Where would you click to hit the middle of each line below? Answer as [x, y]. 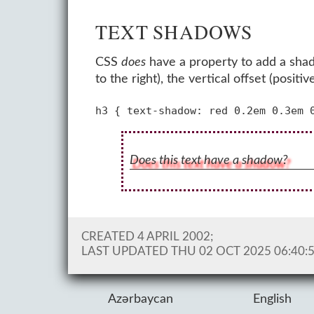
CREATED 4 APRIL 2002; [147, 237]
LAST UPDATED [126, 252]
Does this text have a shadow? [209, 161]
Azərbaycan [141, 299]
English [273, 299]
